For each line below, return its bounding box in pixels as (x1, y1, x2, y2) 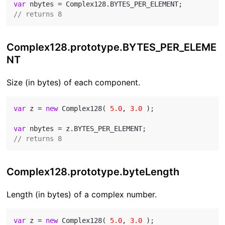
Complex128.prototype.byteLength (7, 165, 180, 178)
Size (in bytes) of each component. (7, 77, 141, 87)
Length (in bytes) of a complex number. (7, 189, 157, 199)
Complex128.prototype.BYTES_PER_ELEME (7, 41, 217, 53)
